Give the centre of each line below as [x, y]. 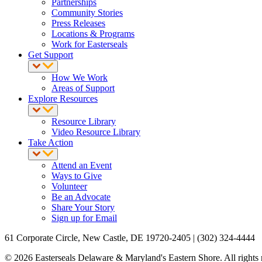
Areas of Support [83, 88]
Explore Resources [63, 99]
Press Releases [78, 23]
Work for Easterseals [89, 44]
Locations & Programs [93, 34]
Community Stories [87, 13]
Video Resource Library [96, 132]
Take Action [51, 143]
